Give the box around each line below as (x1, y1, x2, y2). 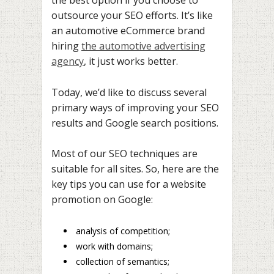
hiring (51, 39, 81, 53)
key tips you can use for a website (51, 177, 206, 191)
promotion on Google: (51, 193, 153, 207)
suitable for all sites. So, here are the (51, 162, 219, 176)
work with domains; (76, 240, 153, 252)
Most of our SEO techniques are (51, 147, 198, 161)
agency (51, 54, 84, 68)
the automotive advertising (81, 39, 206, 53)
